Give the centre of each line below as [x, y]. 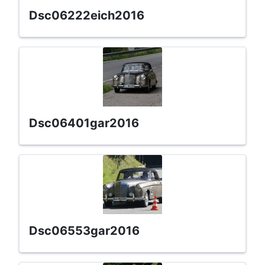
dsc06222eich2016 [91, 15]
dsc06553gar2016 [89, 230]
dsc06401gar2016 [88, 123]
